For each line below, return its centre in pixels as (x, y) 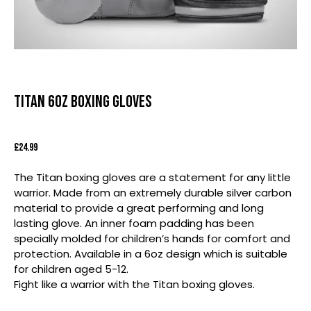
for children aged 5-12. (71, 269)
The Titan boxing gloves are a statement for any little (152, 178)
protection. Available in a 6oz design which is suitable (151, 254)
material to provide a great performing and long (139, 208)
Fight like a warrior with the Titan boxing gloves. (134, 285)
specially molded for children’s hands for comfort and (152, 239)
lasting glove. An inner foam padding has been (134, 224)
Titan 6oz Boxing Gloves (83, 102)
